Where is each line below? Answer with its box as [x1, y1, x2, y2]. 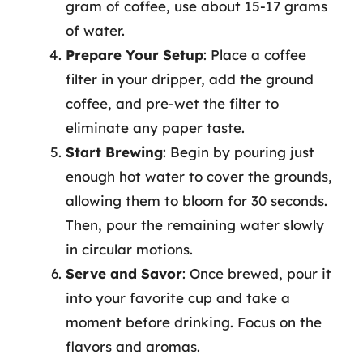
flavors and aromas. [66, 338, 200, 355]
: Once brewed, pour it [182, 265, 331, 282]
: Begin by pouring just [163, 143, 314, 160]
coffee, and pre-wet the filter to [66, 95, 279, 112]
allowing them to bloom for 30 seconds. [66, 192, 327, 209]
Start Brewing [66, 143, 163, 160]
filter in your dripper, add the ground [66, 70, 314, 88]
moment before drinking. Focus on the [66, 314, 322, 331]
